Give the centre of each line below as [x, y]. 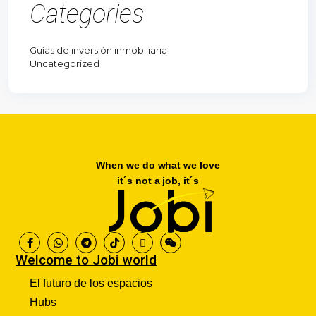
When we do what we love [158, 165]
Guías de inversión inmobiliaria [98, 50]
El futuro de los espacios [91, 284]
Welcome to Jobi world [86, 260]
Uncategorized [65, 64]
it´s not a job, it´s [158, 180]
